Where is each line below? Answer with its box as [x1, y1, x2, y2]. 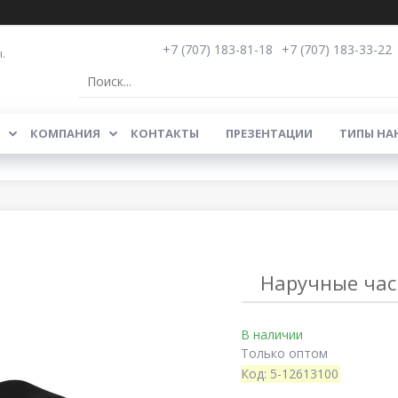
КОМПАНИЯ [29, 125, 100, 141]
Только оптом [240, 345, 328, 362]
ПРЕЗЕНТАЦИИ [225, 125, 313, 141]
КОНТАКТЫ [130, 125, 199, 141]
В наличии [240, 326, 303, 343]
